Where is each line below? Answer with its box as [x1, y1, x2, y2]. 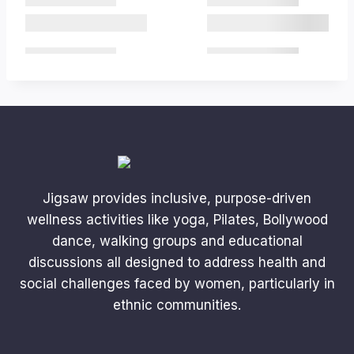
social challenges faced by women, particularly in [19, 276, 335, 292]
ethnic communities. [113, 297, 241, 314]
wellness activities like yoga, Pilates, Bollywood [26, 212, 328, 228]
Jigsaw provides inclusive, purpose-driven [43, 190, 311, 207]
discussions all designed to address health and [28, 254, 326, 271]
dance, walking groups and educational [51, 233, 303, 250]
